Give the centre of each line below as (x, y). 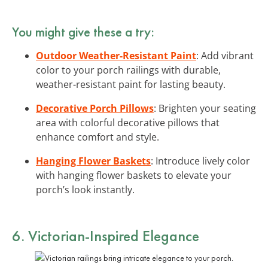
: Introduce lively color (200, 161)
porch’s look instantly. (85, 189)
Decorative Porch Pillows (95, 108)
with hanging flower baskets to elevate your (134, 175)
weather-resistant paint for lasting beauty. (131, 84)
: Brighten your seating (205, 108)
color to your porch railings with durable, (128, 70)
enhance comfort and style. (98, 137)
